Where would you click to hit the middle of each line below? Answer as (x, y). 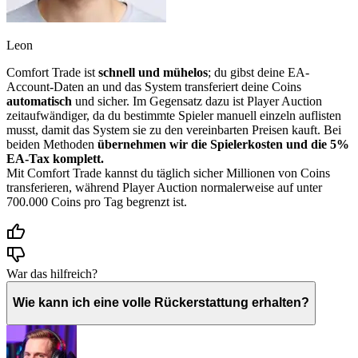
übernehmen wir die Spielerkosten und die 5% (223, 144)
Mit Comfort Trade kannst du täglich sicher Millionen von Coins (168, 173)
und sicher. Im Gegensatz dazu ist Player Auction (197, 101)
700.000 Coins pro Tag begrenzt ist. (97, 201)
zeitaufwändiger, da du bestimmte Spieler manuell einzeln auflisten (174, 115)
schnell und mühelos (153, 72)
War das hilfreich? (52, 273)
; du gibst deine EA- (259, 72)
